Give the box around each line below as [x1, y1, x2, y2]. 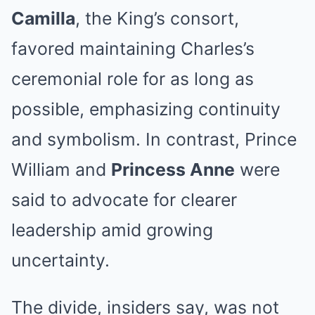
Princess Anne [111, 159, 235, 180]
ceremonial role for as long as [11, 68, 254, 89]
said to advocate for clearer [11, 189, 237, 210]
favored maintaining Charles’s [11, 38, 255, 59]
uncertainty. [11, 250, 110, 271]
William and [11, 159, 111, 180]
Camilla [11, 8, 75, 29]
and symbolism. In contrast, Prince [11, 129, 297, 150]
